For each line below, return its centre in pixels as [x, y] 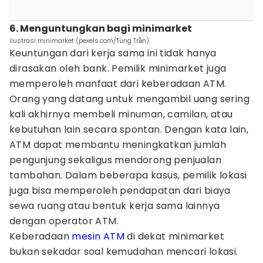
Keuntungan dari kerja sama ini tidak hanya [113, 53]
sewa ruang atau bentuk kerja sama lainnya [115, 206]
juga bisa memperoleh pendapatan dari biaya [120, 190]
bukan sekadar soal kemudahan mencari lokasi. [124, 252]
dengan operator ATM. [64, 221]
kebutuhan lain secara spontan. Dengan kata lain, [129, 129]
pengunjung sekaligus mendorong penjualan [115, 160]
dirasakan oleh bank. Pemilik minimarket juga [118, 68]
